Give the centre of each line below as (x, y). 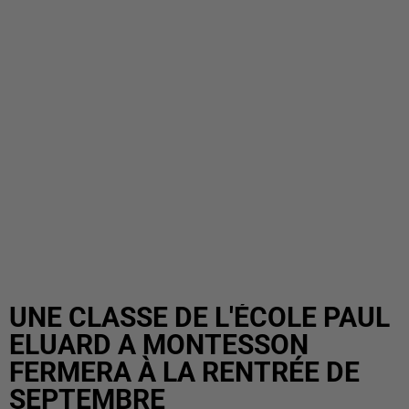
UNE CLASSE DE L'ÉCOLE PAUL (199, 317)
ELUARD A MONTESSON (159, 345)
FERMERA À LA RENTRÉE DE (184, 372)
